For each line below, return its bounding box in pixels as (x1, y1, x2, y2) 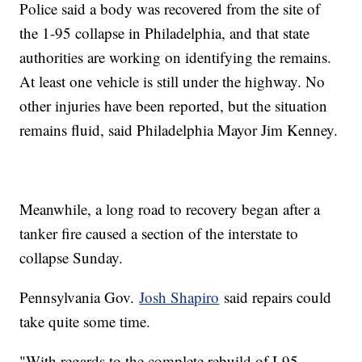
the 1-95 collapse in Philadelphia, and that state (19, 23, 310, 44)
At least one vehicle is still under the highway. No (19, 71, 326, 92)
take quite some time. (19, 311, 151, 332)
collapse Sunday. (19, 247, 128, 268)
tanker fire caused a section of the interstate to (19, 223, 299, 244)
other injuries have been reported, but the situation (19, 95, 328, 116)
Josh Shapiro (139, 287, 220, 308)
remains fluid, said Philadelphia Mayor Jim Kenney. (19, 120, 339, 141)
